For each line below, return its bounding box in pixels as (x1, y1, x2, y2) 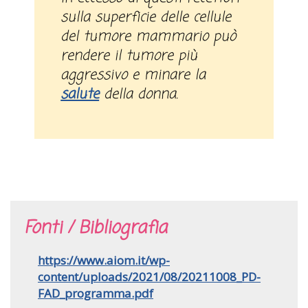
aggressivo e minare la (60, 64, 206, 86)
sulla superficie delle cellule (60, 6, 232, 28)
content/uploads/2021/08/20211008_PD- (38, 268, 261, 285)
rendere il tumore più (60, 45, 198, 67)
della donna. (99, 83, 179, 105)
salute (60, 83, 100, 105)
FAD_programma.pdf (38, 285, 153, 301)
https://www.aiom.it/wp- (38, 252, 170, 268)
